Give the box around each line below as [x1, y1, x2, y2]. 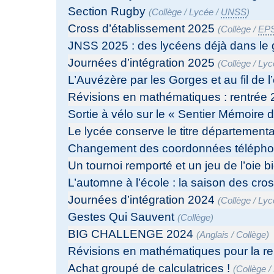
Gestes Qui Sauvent [68, 210, 175, 224]
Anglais [199, 229, 229, 240]
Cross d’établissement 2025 [68, 22, 215, 35]
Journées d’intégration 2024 [68, 193, 215, 207]
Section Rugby [68, 5, 146, 18]
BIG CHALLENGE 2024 [68, 228, 194, 241]
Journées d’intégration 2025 [68, 56, 215, 70]
